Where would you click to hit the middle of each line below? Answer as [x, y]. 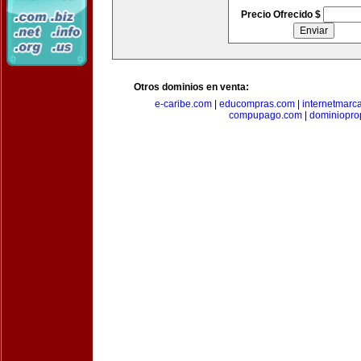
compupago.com [265, 115]
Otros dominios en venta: [191, 87]
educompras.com [257, 104]
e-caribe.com [183, 104]
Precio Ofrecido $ [282, 15]
